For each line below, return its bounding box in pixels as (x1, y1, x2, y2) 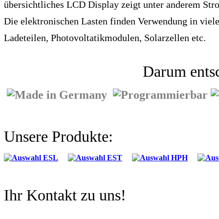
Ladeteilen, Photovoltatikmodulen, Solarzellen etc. (4, 32, 206, 44)
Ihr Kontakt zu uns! (4, 186, 126, 204)
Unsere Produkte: (4, 128, 113, 146)
